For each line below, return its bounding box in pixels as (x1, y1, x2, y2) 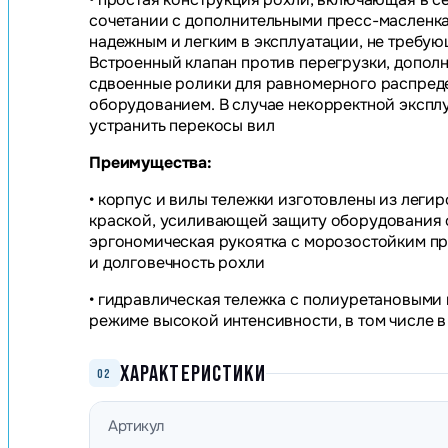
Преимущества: (89, 152, 212, 174)
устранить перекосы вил (89, 115, 275, 137)
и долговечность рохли (89, 252, 265, 274)
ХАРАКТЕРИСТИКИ (119, 360, 266, 387)
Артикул (108, 416, 164, 437)
